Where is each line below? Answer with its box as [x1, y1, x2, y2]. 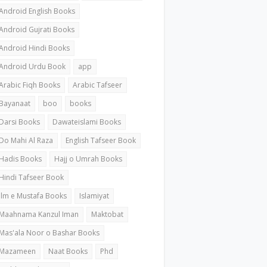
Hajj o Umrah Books [54, 153, 123, 164]
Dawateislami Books [52, 116, 122, 127]
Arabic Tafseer [73, 79, 123, 90]
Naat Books [48, 246, 88, 256]
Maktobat [91, 209, 124, 219]
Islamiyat [79, 190, 110, 201]
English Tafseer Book [66, 135, 136, 145]
